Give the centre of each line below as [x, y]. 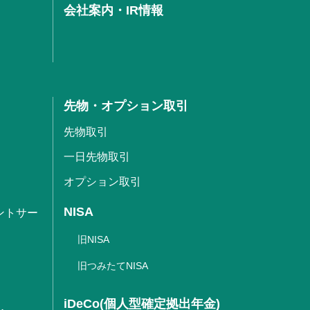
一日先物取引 [97, 156]
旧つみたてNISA [113, 265]
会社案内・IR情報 [113, 10]
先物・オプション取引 [126, 106]
